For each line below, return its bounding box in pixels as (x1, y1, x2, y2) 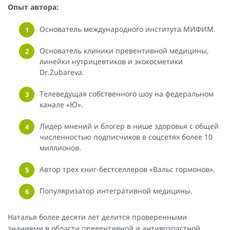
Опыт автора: (8, 2, 59, 12)
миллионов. (40, 143, 81, 153)
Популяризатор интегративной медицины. (40, 186, 193, 196)
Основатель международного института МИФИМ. (40, 24, 216, 34)
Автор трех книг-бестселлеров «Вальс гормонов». (40, 164, 215, 175)
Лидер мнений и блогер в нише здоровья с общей (40, 121, 219, 131)
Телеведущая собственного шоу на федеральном (40, 89, 214, 99)
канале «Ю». (40, 100, 83, 110)
